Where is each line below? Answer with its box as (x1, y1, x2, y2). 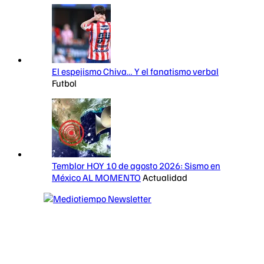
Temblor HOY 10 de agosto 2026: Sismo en (52, 159, 220, 171)
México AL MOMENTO (52, 171, 141, 183)
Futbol (52, 77, 77, 89)
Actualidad (143, 171, 187, 183)
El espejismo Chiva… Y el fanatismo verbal (52, 65, 219, 77)
